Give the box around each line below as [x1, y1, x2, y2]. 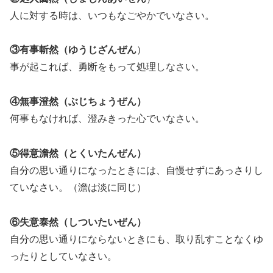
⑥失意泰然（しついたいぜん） [10, 216, 146, 227]
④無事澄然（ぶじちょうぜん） [10, 96, 146, 107]
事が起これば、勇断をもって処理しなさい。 [10, 62, 205, 73]
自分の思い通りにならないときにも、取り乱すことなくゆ [10, 233, 263, 244]
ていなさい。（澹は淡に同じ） [10, 182, 146, 193]
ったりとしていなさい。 [10, 250, 117, 261]
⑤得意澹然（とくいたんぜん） [10, 147, 146, 158]
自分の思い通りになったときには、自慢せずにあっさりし [10, 165, 263, 175]
